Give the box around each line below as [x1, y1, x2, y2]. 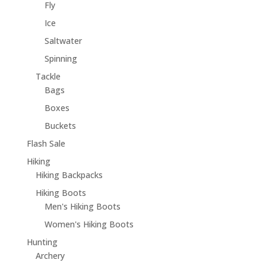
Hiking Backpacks [35, 169, 103, 181]
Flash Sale [26, 138, 65, 150]
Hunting [26, 236, 58, 248]
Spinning [44, 53, 77, 65]
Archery [35, 250, 65, 262]
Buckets [44, 120, 76, 132]
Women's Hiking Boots [44, 218, 134, 230]
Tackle [35, 71, 61, 83]
